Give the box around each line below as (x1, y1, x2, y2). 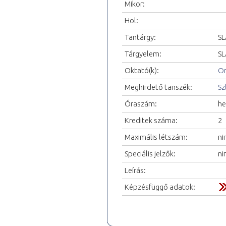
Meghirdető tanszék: (125, 82, 192, 91)
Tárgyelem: (125, 49, 161, 58)
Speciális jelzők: (125, 149, 176, 158)
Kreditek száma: (125, 116, 178, 125)
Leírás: (125, 165, 146, 175)
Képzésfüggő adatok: (125, 182, 195, 191)
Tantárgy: (125, 32, 156, 41)
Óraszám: (125, 99, 157, 108)
